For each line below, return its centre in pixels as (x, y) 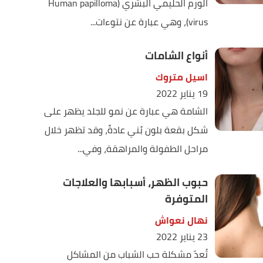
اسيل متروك (181, 77)
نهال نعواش (181, 220)
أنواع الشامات (176, 55)
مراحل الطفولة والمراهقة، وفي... (142, 149)
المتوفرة (186, 199)
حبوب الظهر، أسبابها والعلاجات (135, 182)
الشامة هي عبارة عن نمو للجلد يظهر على (126, 111)
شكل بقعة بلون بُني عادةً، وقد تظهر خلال (126, 130)
